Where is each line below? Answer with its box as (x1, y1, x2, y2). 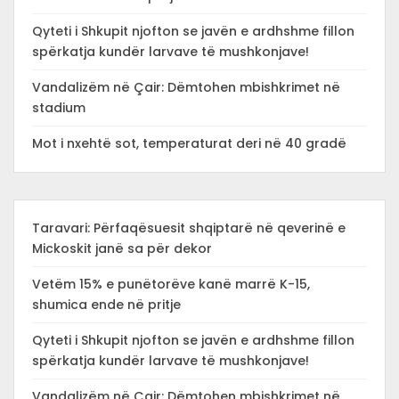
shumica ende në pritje (32, 296, 181, 313)
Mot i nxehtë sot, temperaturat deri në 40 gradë (32, 134, 346, 152)
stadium (32, 99, 85, 117)
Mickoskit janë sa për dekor (32, 240, 212, 257)
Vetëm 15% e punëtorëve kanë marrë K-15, (32, 275, 310, 293)
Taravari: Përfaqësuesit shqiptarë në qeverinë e (32, 219, 346, 237)
